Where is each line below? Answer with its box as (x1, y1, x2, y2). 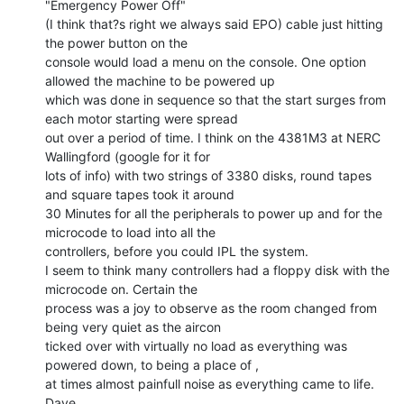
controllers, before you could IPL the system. (45, 243, 308, 259)
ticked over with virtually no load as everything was (45, 337, 347, 353)
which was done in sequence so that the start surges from (45, 91, 386, 107)
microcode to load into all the (45, 224, 216, 240)
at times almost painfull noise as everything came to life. (45, 375, 374, 391)
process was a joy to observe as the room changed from (45, 299, 377, 316)
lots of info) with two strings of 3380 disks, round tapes (45, 167, 372, 183)
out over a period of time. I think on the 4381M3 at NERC (45, 129, 381, 145)
